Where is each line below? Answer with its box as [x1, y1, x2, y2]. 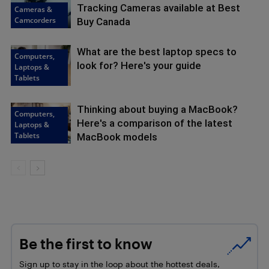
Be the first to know [19, 235, 153, 252]
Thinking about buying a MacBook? [77, 103, 238, 115]
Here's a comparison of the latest [77, 116, 232, 129]
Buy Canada [77, 15, 130, 28]
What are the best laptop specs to [77, 45, 237, 58]
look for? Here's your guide [77, 59, 201, 71]
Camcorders [14, 15, 56, 26]
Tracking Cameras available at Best [77, 1, 240, 14]
